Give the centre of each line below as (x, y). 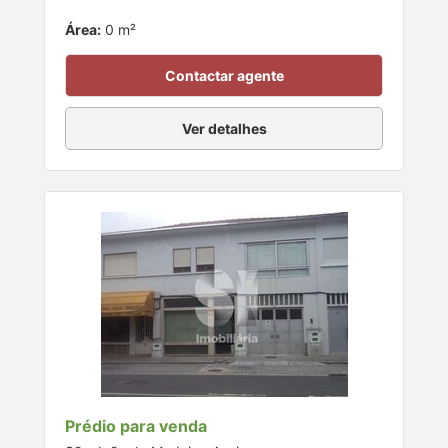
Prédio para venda (136, 425)
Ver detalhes (224, 128)
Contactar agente (224, 75)
